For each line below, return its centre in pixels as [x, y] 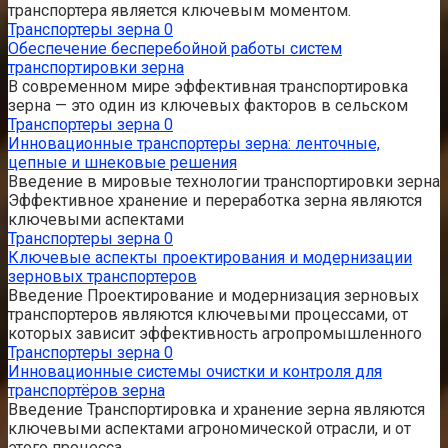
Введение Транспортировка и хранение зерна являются [216, 409]
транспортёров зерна [86, 390]
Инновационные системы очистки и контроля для [195, 371]
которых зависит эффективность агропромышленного [215, 333]
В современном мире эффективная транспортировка [208, 86]
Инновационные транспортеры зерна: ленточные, [194, 143]
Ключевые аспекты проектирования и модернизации [210, 257]
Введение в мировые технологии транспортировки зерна [224, 181]
